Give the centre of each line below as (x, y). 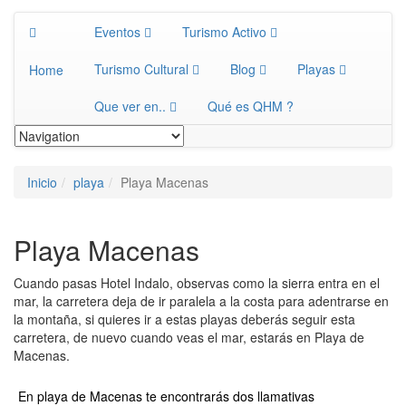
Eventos (117, 32)
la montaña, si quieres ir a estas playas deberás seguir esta (184, 319)
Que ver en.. (130, 106)
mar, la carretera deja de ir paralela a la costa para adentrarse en (201, 301)
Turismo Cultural (141, 69)
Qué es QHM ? (251, 106)
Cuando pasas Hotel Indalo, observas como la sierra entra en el (197, 283)
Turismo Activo (224, 32)
